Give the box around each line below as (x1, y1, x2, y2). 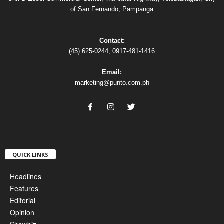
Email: (102, 68, 122, 76)
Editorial (10, 195, 35, 206)
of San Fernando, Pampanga (70, 5, 153, 13)
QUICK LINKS (12, 151, 48, 159)
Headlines (10, 171, 41, 182)
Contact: (99, 36, 125, 44)
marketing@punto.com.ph (74, 78, 149, 86)
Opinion (10, 207, 34, 218)
